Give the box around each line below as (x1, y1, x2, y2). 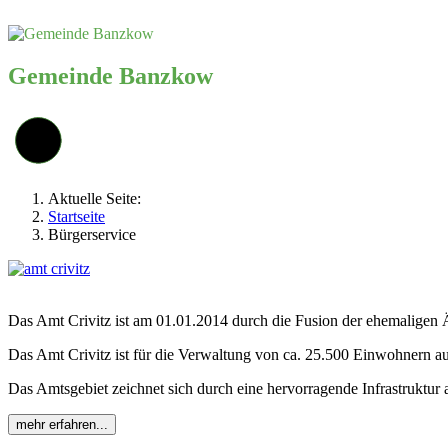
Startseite (48, 207, 105, 225)
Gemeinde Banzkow (8, 62, 213, 89)
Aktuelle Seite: (48, 189, 149, 207)
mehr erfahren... (16, 416, 108, 432)
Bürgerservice (48, 225, 136, 243)
